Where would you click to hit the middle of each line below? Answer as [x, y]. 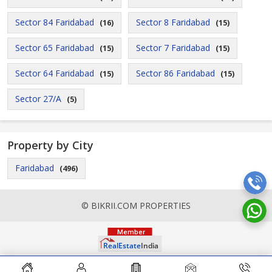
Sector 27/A [38, 99]
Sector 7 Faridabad [173, 48]
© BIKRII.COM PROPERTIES [136, 206]
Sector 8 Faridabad [173, 22]
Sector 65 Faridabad [55, 48]
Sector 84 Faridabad [55, 22]
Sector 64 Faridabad [55, 73]
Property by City [50, 145]
